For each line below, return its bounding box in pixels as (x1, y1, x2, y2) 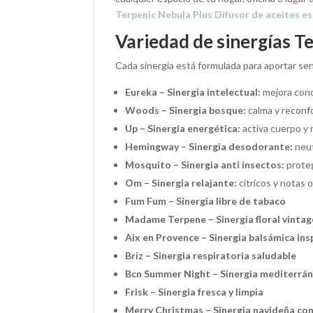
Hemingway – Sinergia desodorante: (125, 140, 293, 153)
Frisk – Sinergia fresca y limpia (125, 286, 264, 298)
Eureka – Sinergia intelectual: (125, 86, 261, 99)
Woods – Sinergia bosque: (125, 104, 247, 117)
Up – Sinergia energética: (125, 122, 241, 135)
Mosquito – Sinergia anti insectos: (125, 159, 285, 171)
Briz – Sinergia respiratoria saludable (125, 249, 297, 262)
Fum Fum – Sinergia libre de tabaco (125, 195, 286, 208)
